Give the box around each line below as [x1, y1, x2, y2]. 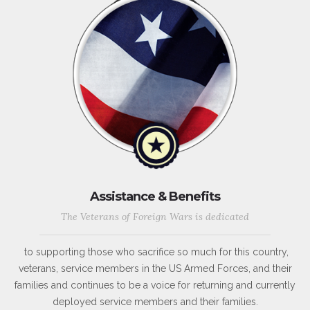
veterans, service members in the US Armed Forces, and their [18, 263, 292, 275]
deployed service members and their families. [52, 296, 258, 308]
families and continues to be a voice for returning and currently [15, 280, 295, 291]
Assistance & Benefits [90, 189, 220, 205]
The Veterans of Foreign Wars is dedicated [61, 210, 249, 224]
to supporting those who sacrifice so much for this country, [21, 246, 289, 258]
